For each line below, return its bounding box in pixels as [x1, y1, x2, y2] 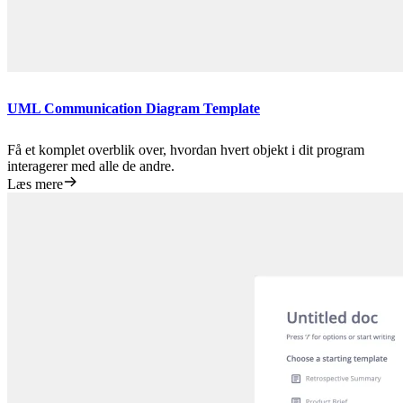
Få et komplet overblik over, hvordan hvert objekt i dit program [7, 142, 364, 158]
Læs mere [7, 176, 63, 193]
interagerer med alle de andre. [7, 158, 175, 175]
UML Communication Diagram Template [7, 101, 260, 117]
